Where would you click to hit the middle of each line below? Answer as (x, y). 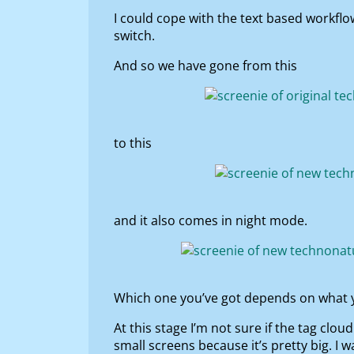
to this (133, 143)
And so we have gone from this (205, 66)
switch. (134, 36)
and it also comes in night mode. (211, 221)
